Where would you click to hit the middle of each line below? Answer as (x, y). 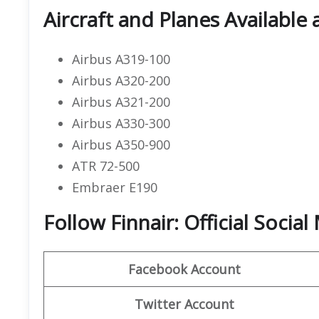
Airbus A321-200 (121, 101)
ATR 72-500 (106, 166)
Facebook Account (184, 269)
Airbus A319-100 (121, 59)
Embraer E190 (115, 187)
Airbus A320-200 (121, 80)
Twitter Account (184, 304)
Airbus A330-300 (121, 123)
